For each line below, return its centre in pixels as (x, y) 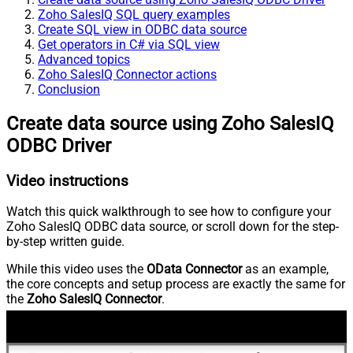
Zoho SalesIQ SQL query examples (134, 14)
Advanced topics (84, 59)
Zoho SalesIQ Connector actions (127, 74)
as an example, (285, 269)
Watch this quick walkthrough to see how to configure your (169, 212)
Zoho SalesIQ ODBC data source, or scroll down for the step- (173, 227)
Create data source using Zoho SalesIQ (170, 123)
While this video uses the (76, 269)
